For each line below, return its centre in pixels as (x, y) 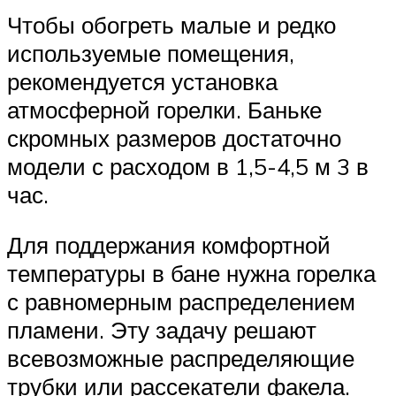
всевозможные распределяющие (181, 358)
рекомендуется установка (142, 81)
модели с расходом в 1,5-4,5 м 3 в (188, 166)
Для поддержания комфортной (169, 245)
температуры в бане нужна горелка (191, 274)
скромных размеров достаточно (174, 137)
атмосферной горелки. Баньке (164, 109)
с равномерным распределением (181, 302)
